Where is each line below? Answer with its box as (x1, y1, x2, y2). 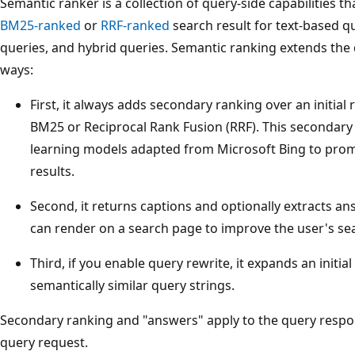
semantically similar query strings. (30, 276, 235, 294)
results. (30, 162, 74, 180)
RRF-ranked (101, 16, 170, 34)
